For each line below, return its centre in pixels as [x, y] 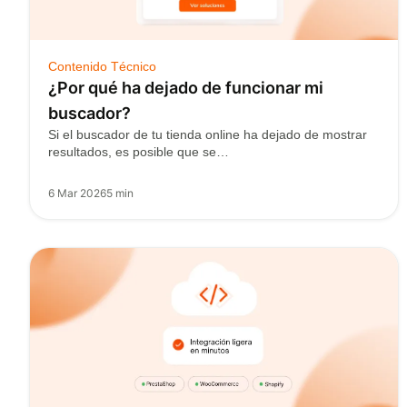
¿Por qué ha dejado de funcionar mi [186, 88]
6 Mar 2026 [77, 193]
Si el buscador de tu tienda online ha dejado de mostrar [208, 134]
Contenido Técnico [102, 66]
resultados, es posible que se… [139, 152]
